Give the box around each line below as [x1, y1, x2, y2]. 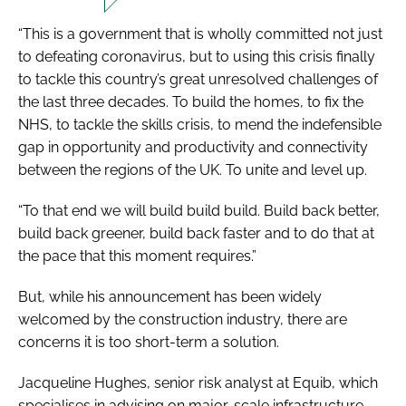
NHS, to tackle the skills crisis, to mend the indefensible [18, 115, 382, 133]
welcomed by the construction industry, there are [18, 310, 347, 328]
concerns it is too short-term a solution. [18, 333, 279, 351]
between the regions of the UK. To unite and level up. [18, 160, 367, 179]
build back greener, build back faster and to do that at [18, 224, 374, 242]
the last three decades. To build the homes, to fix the [18, 92, 363, 111]
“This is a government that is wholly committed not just [18, 24, 382, 43]
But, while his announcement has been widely [18, 287, 322, 305]
